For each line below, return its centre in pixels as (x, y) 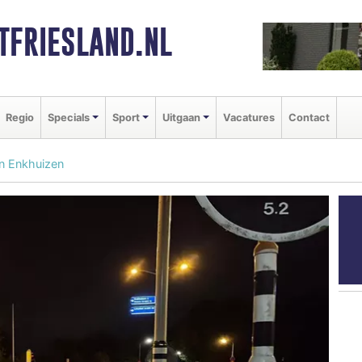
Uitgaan (181, 117)
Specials (69, 117)
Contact (309, 117)
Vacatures (248, 117)
